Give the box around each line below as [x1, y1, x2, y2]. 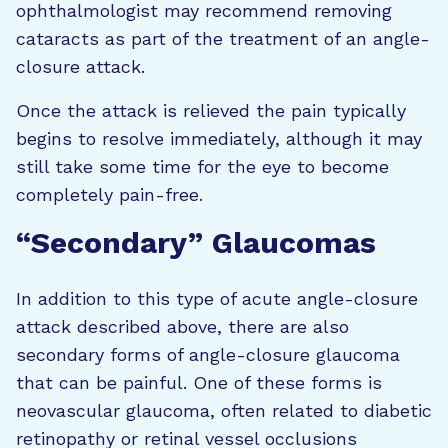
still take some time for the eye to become [16, 155, 389, 177]
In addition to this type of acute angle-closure [16, 287, 418, 309]
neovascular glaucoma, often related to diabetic [16, 399, 432, 421]
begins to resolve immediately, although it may [16, 127, 422, 149]
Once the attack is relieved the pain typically [16, 99, 406, 121]
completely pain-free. [16, 183, 203, 205]
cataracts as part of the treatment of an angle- [16, 27, 430, 49]
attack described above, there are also [16, 315, 349, 337]
